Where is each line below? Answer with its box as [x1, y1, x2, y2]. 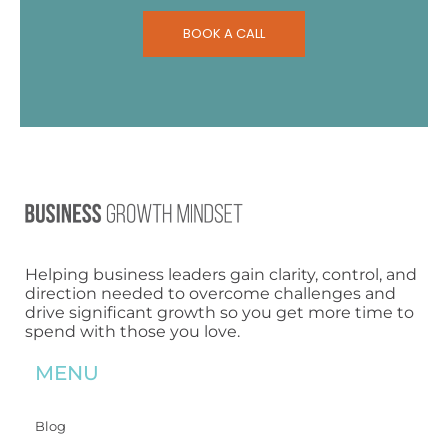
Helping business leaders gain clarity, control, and [25, 265, 417, 285]
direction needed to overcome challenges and [25, 284, 396, 304]
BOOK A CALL [183, 23, 265, 43]
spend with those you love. [25, 322, 240, 342]
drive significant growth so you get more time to [25, 303, 414, 323]
